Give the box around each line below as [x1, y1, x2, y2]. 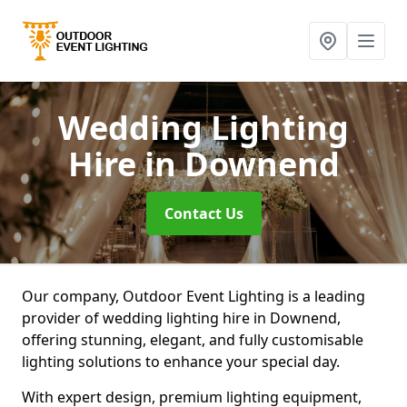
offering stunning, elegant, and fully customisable [22, 330, 363, 350]
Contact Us [164, 203, 243, 223]
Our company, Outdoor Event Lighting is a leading [22, 286, 365, 306]
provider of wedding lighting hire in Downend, [22, 308, 341, 328]
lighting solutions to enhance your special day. [22, 352, 343, 372]
